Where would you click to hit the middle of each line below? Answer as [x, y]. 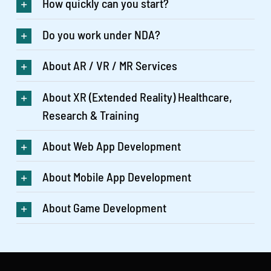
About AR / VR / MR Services [110, 66]
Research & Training [91, 115]
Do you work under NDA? [102, 34]
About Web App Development [112, 145]
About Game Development [105, 208]
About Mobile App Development [117, 177]
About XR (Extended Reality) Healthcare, [138, 96]
